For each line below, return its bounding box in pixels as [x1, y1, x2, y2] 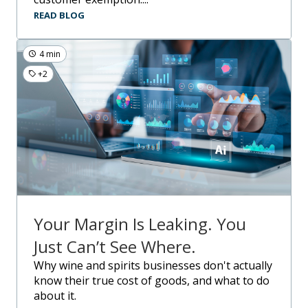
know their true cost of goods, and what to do [34, 272, 269, 288]
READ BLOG [34, 8, 85, 21]
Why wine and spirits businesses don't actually [34, 257, 44, 273]
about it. [34, 287, 76, 303]
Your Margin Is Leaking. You [34, 212, 246, 235]
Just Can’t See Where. [34, 234, 196, 258]
